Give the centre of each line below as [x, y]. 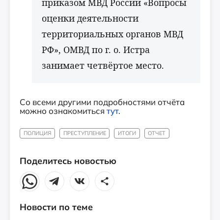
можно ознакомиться [63, 111]
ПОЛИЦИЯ [37, 133]
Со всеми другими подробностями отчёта [102, 102]
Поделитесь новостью [68, 161]
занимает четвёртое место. [103, 65]
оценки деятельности [90, 18]
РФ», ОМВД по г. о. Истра [96, 50]
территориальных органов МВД [112, 34]
